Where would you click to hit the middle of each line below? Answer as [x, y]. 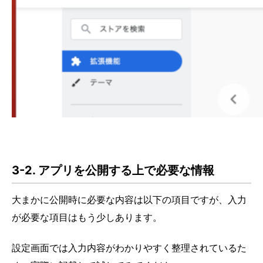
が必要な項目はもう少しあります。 [87, 217]
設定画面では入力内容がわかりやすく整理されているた [129, 247]
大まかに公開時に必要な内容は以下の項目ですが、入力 [129, 199]
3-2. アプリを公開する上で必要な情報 [113, 170]
